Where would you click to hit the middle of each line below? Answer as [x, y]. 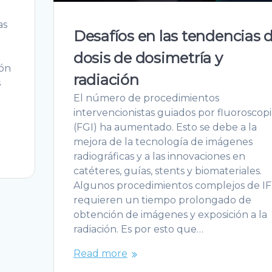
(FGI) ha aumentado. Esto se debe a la [165, 127]
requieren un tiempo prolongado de [162, 200]
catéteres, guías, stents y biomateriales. [167, 171]
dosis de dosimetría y [148, 58]
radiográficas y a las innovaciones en [159, 157]
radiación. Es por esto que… [138, 229]
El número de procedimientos [146, 98]
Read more [100, 254]
